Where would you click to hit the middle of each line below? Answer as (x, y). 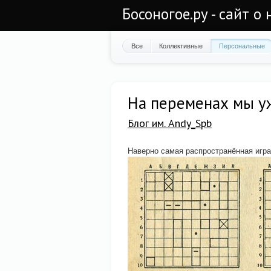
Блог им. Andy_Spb (170, 123)
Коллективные (181, 45)
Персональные (242, 45)
